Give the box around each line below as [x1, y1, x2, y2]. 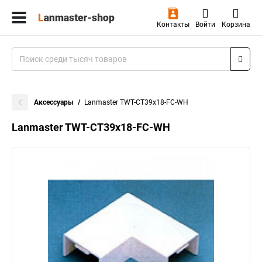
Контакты [156, 20, 189, 29]
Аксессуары [34, 98, 74, 106]
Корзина [221, 20, 250, 29]
